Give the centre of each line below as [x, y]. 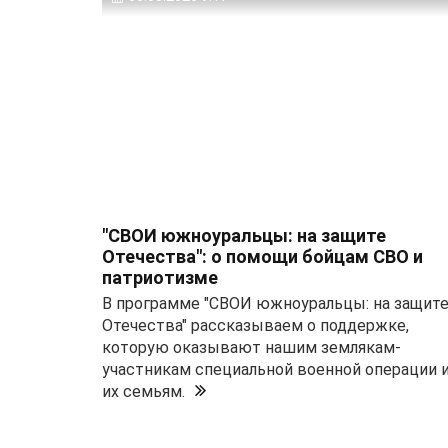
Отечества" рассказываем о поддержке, [255, 326]
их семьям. [143, 392]
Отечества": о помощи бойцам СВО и [262, 257]
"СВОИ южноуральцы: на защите [244, 236]
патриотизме [160, 278]
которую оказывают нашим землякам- [251, 348]
